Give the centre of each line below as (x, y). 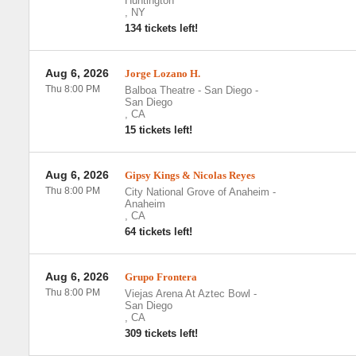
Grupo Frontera (161, 277)
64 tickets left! (158, 232)
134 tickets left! (161, 28)
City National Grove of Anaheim (197, 192)
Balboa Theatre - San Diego (188, 90)
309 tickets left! (161, 333)
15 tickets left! (158, 130)
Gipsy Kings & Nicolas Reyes (190, 175)
